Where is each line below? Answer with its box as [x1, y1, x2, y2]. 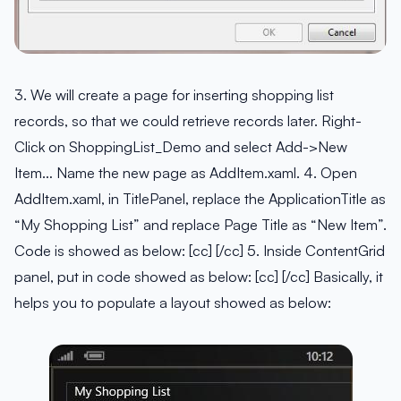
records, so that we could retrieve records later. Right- [14, 112, 362, 131]
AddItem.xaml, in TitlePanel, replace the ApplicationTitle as [14, 190, 386, 209]
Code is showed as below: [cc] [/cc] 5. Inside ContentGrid [14, 242, 385, 260]
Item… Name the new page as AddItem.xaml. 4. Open [14, 164, 357, 183]
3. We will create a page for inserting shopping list [14, 86, 334, 105]
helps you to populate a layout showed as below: [14, 294, 331, 312]
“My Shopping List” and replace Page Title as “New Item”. [14, 216, 387, 235]
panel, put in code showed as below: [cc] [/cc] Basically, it [14, 268, 383, 286]
